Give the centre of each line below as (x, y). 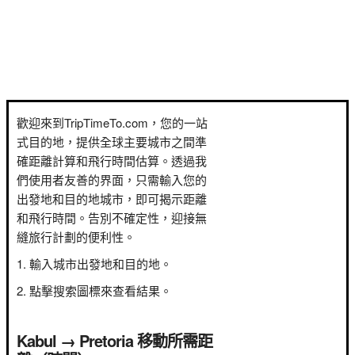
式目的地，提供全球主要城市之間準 (112, 141)
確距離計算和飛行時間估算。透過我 (112, 160)
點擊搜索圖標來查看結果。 (101, 290)
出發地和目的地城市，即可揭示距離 (112, 198)
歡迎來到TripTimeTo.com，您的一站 (112, 122)
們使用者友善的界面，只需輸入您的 (112, 179)
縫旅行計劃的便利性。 (76, 237)
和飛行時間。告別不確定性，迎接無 (112, 218)
